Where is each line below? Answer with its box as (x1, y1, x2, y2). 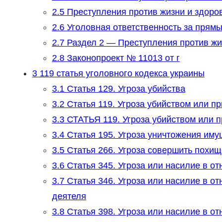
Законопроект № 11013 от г (64, 53, 180, 63)
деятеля (52, 191, 86, 202)
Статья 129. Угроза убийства (64, 84, 185, 94)
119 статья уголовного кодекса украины (37, 68, 205, 79)
